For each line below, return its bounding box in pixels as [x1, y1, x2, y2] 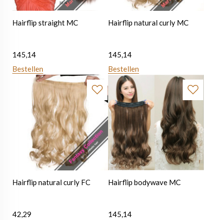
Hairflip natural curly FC [12, 178, 90, 187]
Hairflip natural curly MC [108, 18, 189, 27]
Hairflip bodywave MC [108, 178, 181, 187]
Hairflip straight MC [12, 18, 78, 27]
